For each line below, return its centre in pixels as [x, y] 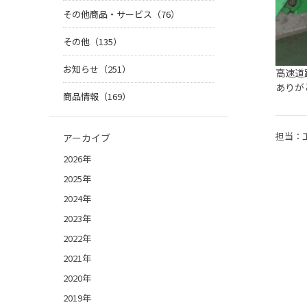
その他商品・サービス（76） [121, 14]
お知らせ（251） [97, 69]
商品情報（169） [97, 97]
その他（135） [93, 42]
